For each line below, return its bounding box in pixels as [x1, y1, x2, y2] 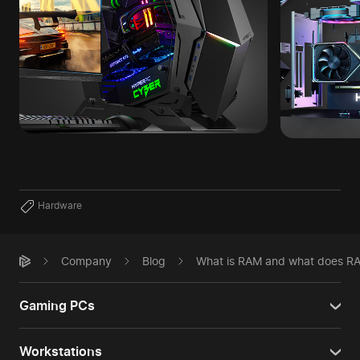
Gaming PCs [19, 297, 95, 313]
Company [61, 254, 112, 268]
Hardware [38, 199, 82, 212]
